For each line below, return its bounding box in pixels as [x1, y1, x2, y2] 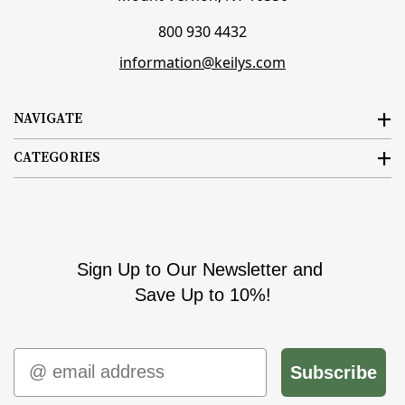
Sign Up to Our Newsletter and [77, 259, 328, 279]
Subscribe [290, 362, 377, 382]
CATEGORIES [14, 148, 101, 166]
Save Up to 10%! [134, 284, 271, 305]
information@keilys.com [119, 52, 286, 72]
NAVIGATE [14, 109, 82, 127]
